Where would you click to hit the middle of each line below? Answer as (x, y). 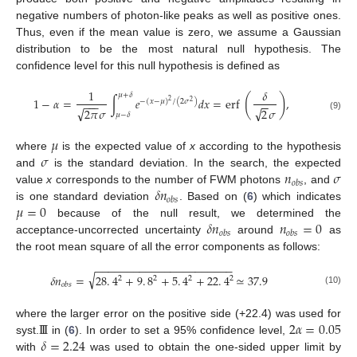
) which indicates (297, 196)
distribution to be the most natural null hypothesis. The (178, 48)
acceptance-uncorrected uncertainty (112, 229)
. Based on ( (213, 196)
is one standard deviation (85, 196)
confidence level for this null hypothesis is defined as (148, 65)
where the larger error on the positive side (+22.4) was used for (178, 314)
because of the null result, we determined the (194, 212)
